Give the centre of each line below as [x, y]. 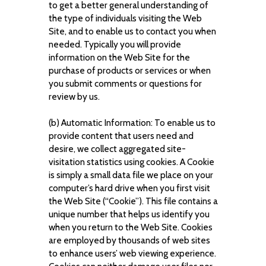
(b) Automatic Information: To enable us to [132, 123]
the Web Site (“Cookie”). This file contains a [133, 201]
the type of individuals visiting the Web [125, 18]
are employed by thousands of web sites [129, 240]
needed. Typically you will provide [115, 44]
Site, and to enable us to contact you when [132, 31]
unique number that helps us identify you [129, 214]
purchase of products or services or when [129, 70]
